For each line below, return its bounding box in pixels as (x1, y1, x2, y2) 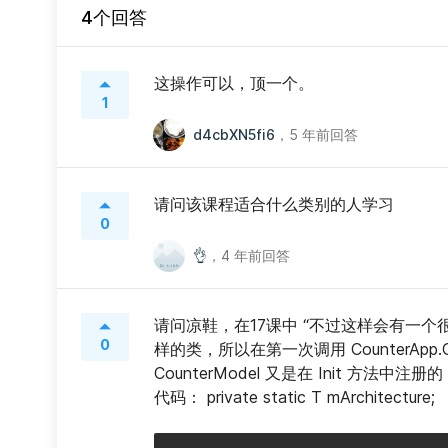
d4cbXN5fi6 (193, 126, 275, 143)
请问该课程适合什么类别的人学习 (154, 194, 394, 214)
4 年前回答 (221, 247, 290, 264)
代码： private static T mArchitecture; (154, 387, 435, 407)
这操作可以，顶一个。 (154, 73, 314, 93)
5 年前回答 (289, 126, 358, 143)
